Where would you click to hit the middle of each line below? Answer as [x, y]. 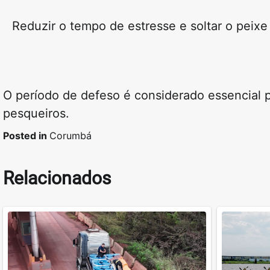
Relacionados [57, 178]
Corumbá [71, 136]
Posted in [26, 136]
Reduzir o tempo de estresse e [101, 26]
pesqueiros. [36, 114]
